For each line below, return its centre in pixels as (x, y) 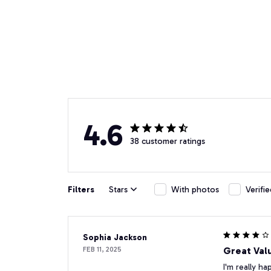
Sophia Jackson (115, 238)
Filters (81, 189)
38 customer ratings (168, 141)
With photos (195, 189)
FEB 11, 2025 (102, 250)
